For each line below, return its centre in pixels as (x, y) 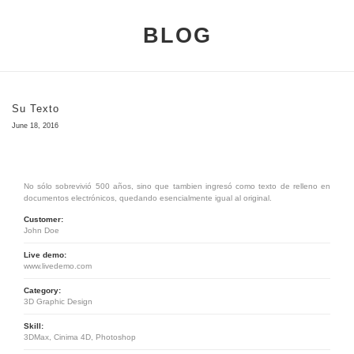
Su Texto (36, 109)
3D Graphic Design (58, 301)
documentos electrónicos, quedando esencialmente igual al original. (148, 198)
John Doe (41, 230)
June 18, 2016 (35, 126)
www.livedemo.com (58, 266)
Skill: (34, 326)
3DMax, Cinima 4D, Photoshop (80, 337)
